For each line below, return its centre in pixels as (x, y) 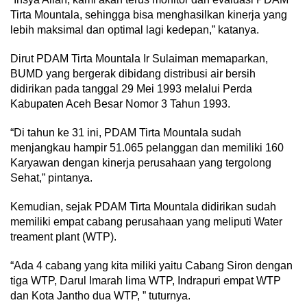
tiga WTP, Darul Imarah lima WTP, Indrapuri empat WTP (146, 280)
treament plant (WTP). (63, 236)
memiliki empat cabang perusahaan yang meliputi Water (146, 221)
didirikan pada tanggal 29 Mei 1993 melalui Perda (131, 88)
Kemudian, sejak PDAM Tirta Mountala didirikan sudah (143, 206)
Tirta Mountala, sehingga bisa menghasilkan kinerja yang (149, 14)
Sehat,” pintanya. (51, 177)
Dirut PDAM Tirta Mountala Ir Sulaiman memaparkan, (139, 58)
